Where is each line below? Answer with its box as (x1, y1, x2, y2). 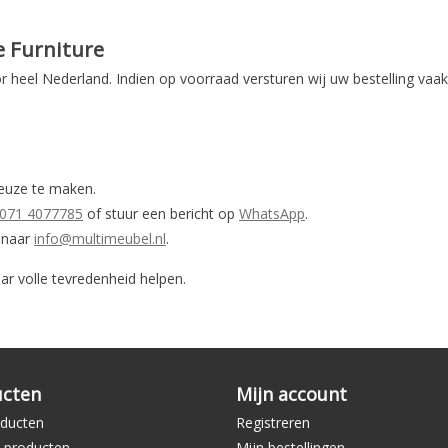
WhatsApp (239, 204, 305, 224)
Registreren (236, 413, 310, 433)
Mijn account (236, 382, 347, 407)
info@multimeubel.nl (34, 229, 166, 249)
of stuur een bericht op (83, 204, 239, 224)
